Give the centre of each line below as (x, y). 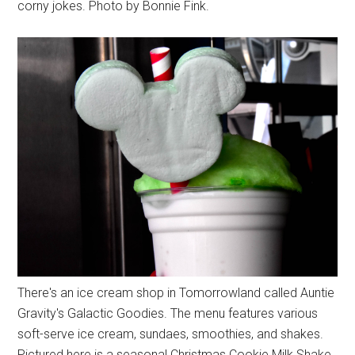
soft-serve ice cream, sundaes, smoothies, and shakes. (171, 334)
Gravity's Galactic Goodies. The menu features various (168, 314)
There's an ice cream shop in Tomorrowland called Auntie (176, 293)
